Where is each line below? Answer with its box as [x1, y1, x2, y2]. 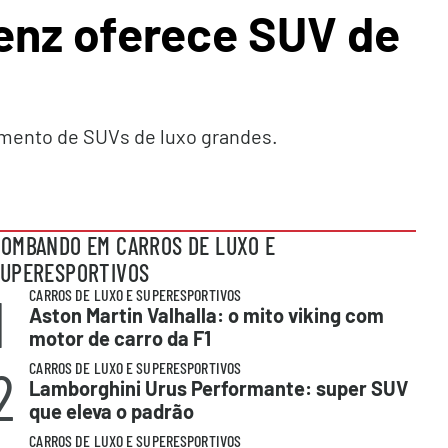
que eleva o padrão [29, 399, 195, 423]
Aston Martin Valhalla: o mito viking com [29, 303, 385, 327]
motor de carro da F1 [29, 326, 212, 350]
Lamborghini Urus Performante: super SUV [29, 376, 409, 400]
